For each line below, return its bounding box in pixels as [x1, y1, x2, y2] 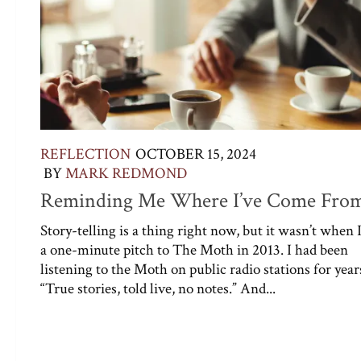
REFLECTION [40, 144, 131, 165]
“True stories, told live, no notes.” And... [40, 279, 276, 300]
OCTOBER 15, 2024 [135, 144, 256, 165]
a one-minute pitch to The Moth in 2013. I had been [40, 240, 348, 261]
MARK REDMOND [65, 164, 187, 185]
